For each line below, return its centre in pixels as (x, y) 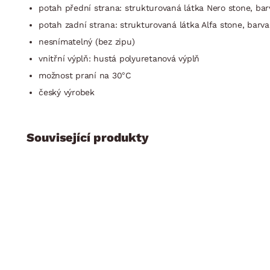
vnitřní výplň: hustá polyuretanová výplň (119, 58)
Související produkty (88, 137)
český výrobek (67, 92)
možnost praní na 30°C (85, 75)
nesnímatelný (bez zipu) (87, 41)
